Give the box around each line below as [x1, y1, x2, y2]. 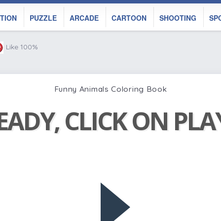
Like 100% [6, 42, 38, 51]
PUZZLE [30, 13, 57, 23]
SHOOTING [159, 13, 196, 23]
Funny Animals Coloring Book [54, 83, 167, 94]
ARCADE [70, 13, 99, 23]
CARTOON [111, 13, 147, 23]
